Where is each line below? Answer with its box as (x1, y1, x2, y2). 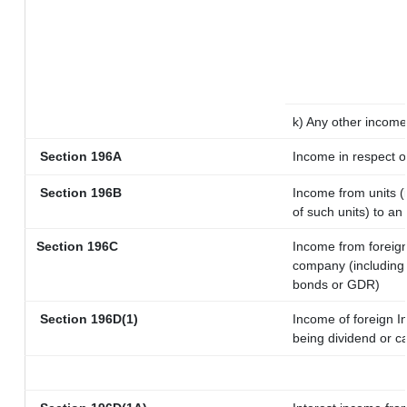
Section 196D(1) (33, 312, 138, 326)
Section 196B (33, 185, 122, 200)
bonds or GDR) (293, 277, 380, 292)
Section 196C (33, 239, 118, 253)
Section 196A (33, 149, 122, 164)
